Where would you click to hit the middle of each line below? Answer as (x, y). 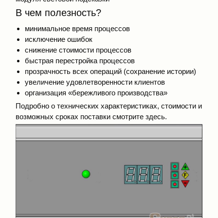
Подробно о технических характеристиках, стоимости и (109, 106)
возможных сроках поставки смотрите (81, 116)
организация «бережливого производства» (96, 93)
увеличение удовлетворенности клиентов (95, 82)
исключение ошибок (58, 39)
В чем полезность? (58, 13)
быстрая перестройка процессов (80, 61)
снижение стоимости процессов (78, 50)
